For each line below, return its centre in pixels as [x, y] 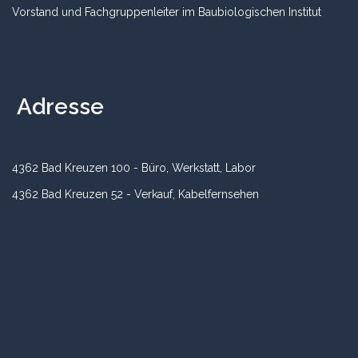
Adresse [60, 107]
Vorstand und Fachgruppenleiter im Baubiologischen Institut [167, 12]
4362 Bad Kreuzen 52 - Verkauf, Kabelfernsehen [135, 194]
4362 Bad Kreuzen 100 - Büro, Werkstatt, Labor [134, 168]
